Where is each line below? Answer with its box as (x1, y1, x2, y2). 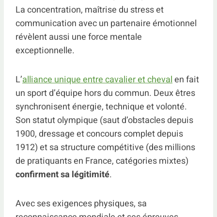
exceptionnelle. (15, 44, 75, 57)
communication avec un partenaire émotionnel (15, 17, 197, 30)
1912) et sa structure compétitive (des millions (15, 141, 195, 154)
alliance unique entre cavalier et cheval (22, 73, 172, 86)
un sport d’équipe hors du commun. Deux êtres (15, 87, 195, 100)
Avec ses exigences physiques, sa (15, 197, 147, 210)
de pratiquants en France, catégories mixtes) (15, 155, 188, 168)
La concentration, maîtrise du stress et (15, 3, 164, 16)
